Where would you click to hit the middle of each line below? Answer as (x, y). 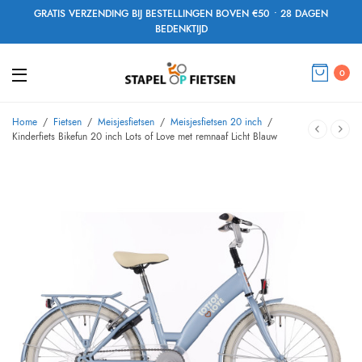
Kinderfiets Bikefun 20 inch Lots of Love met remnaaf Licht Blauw (145, 137)
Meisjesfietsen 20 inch (216, 122)
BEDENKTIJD (181, 29)
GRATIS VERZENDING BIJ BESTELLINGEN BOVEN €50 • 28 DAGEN (181, 14)
